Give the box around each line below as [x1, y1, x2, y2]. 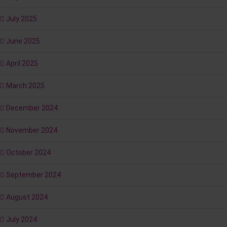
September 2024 [6, 171, 61, 179]
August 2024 [6, 193, 48, 202]
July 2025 [6, 15, 37, 23]
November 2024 [6, 126, 57, 135]
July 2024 [6, 215, 37, 224]
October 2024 [6, 148, 51, 157]
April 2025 [6, 59, 38, 68]
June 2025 [6, 37, 40, 46]
